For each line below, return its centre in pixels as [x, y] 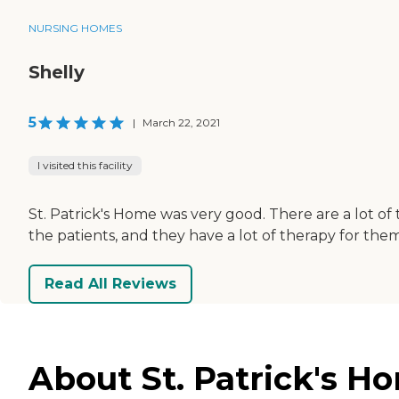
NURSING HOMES [75, 28]
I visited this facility [85, 165]
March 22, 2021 [181, 122]
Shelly [57, 72]
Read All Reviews [110, 284]
